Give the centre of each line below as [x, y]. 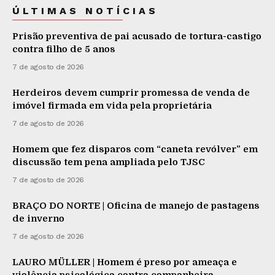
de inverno [38, 218]
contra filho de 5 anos [64, 49]
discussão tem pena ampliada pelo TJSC [109, 162]
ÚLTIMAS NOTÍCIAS [85, 10]
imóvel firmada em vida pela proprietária [112, 105]
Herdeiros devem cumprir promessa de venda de [131, 92]
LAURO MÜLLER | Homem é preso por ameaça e [125, 262]
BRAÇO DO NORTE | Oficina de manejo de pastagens [136, 205]
